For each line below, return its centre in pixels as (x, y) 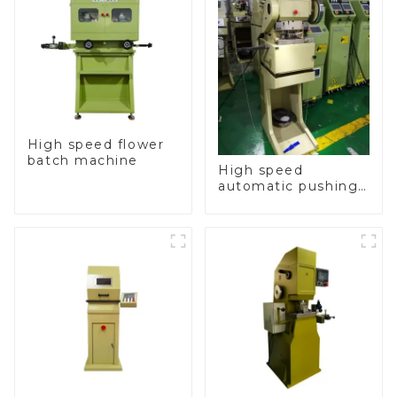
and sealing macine (290, 202)
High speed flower (96, 145)
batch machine (82, 161)
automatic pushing (288, 186)
